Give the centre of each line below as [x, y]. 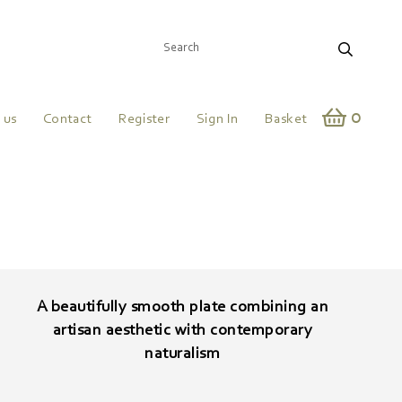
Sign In [217, 119]
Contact [68, 119]
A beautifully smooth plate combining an [183, 308]
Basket [285, 119]
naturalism [183, 354]
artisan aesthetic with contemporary [183, 331]
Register [144, 119]
